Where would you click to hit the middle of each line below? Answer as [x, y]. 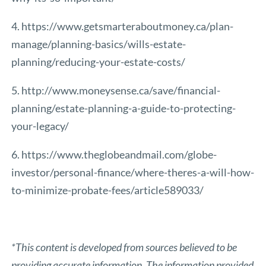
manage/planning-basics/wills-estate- [99, 44]
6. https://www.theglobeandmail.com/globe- [114, 154]
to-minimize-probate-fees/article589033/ [108, 190]
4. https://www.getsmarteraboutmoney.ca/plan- [123, 26]
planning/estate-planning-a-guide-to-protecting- [124, 108]
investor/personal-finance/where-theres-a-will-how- [133, 172]
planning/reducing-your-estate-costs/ [99, 61]
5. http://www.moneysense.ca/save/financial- [116, 90]
